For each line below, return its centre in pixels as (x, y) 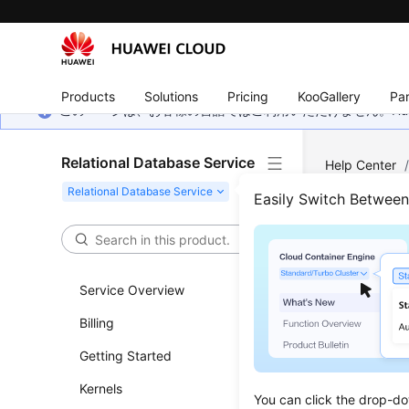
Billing (97, 323)
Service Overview (132, 290)
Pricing (248, 96)
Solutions (172, 96)
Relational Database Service (158, 163)
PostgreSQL (362, 185)
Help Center (361, 165)
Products (89, 96)
